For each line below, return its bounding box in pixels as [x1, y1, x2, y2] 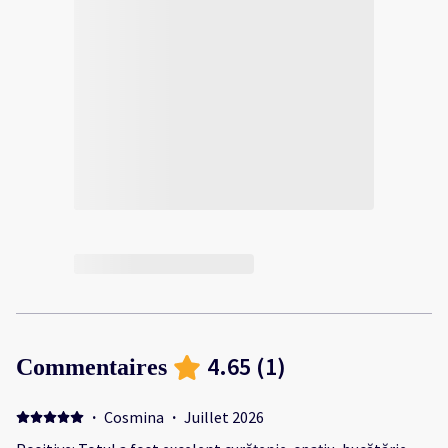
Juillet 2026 [183, 407, 264, 428]
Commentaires [16, 354, 167, 381]
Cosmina [103, 407, 164, 428]
